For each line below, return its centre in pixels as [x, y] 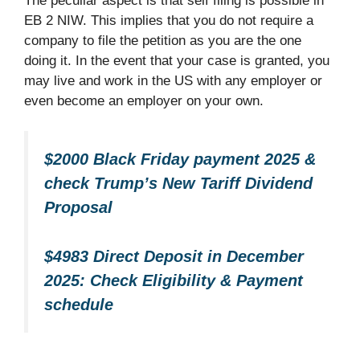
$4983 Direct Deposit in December [174, 256]
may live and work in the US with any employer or [173, 80]
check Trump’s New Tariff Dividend [178, 184]
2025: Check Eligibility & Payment [174, 280]
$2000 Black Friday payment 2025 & [180, 160]
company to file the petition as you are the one [163, 40]
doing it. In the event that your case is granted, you [177, 60]
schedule [79, 304]
